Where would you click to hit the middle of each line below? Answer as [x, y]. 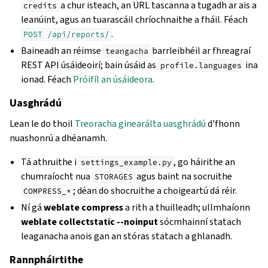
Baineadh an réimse [62, 51]
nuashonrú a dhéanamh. [58, 138]
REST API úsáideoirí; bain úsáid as [90, 65]
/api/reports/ [78, 34]
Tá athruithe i [50, 162]
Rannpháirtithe [46, 260]
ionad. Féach [47, 79]
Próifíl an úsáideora [113, 79]
